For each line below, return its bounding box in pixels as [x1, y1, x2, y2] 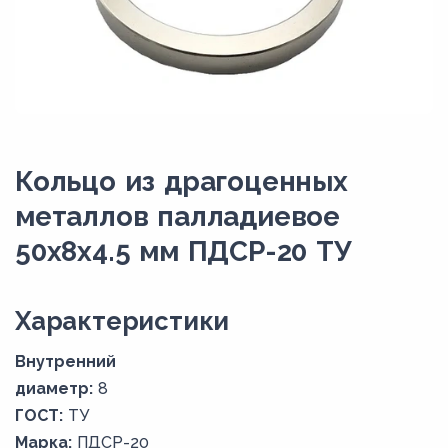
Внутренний [15, 352, 116, 372]
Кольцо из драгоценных [15, 165, 348, 198]
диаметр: [15, 379, 93, 399]
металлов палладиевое [15, 200, 340, 233]
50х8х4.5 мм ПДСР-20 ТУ [15, 235, 352, 268]
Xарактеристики [15, 306, 230, 337]
